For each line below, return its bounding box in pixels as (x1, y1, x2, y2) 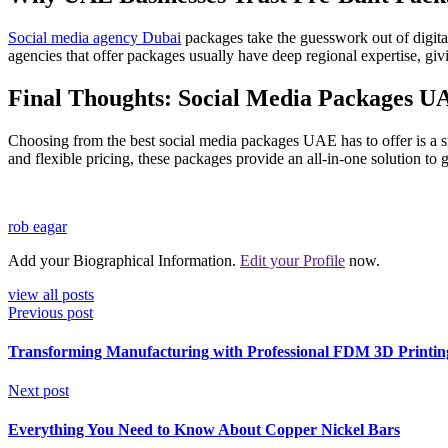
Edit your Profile (240, 251, 345, 269)
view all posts (8, 285, 94, 303)
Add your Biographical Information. (8, 251, 240, 269)
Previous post (8, 303, 93, 321)
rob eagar (8, 217, 67, 235)
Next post (8, 382, 69, 400)
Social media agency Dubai (8, 28, 181, 46)
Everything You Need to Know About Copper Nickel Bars (8, 421, 400, 439)
